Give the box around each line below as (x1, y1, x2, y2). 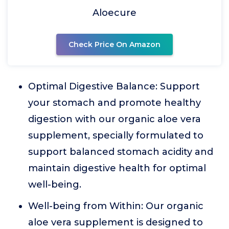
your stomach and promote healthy (28, 97, 201, 108)
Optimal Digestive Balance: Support (28, 81, 200, 92)
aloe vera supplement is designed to (28, 217, 203, 228)
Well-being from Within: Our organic (28, 200, 203, 212)
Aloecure (93, 7, 136, 18)
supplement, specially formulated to (28, 130, 203, 141)
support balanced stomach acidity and (28, 146, 213, 157)
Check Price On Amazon (68, 40, 161, 49)
